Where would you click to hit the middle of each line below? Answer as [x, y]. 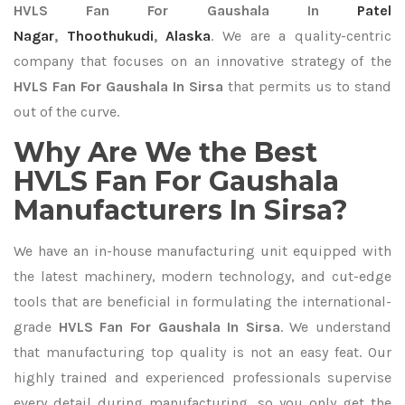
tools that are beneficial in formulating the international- [202, 301]
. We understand [335, 327]
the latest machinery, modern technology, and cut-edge [202, 276]
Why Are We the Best [165, 152]
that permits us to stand [307, 86]
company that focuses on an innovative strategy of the [202, 61]
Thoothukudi [110, 36]
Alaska [188, 36]
